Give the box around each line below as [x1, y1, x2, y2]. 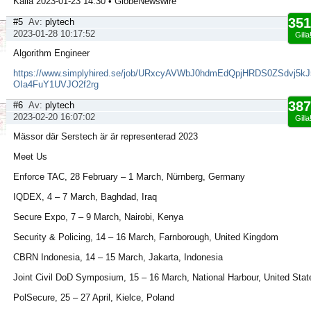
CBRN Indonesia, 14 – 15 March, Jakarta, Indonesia [13, 252, 223, 262]
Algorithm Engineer [13, 48, 90, 58]
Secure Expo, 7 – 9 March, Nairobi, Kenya [13, 212, 183, 222]
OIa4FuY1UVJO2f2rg [13, 79, 99, 90]
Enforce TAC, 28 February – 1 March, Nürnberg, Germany [13, 171, 245, 182]
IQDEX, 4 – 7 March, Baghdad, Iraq [13, 192, 157, 202]
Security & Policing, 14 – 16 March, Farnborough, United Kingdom [13, 232, 278, 242]
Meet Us [13, 151, 47, 162]
